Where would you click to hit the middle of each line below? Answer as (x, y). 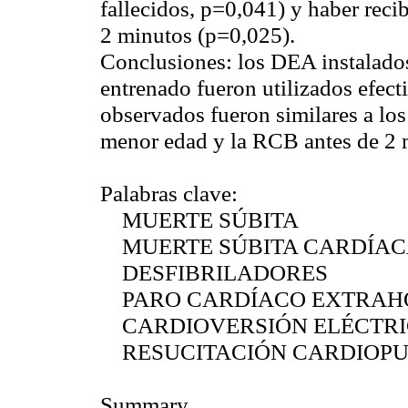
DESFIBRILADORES (214, 273)
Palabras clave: (169, 194)
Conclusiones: (166, 61)
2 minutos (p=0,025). (198, 35)
